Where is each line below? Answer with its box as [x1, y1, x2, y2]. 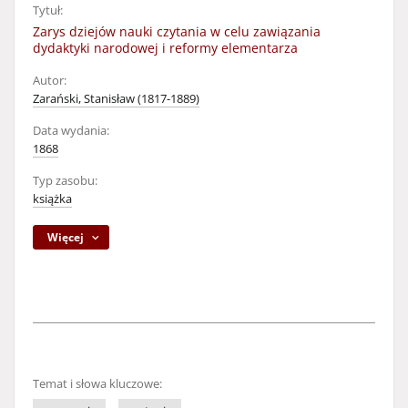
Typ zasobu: [33, 173, 97, 189]
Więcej [47, 229, 85, 245]
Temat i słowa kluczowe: [33, 376, 162, 392]
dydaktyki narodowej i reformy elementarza [33, 39, 298, 56]
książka [33, 191, 72, 207]
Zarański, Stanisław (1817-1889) [33, 91, 199, 107]
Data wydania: [33, 123, 109, 138]
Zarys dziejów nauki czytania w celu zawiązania [33, 23, 321, 40]
